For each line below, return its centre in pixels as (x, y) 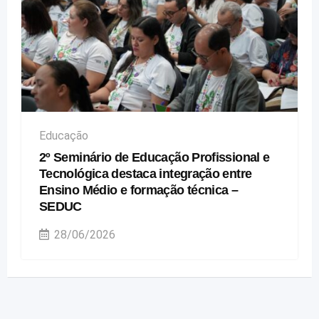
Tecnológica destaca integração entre (146, 173)
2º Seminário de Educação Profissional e (155, 157)
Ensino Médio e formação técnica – (139, 190)
